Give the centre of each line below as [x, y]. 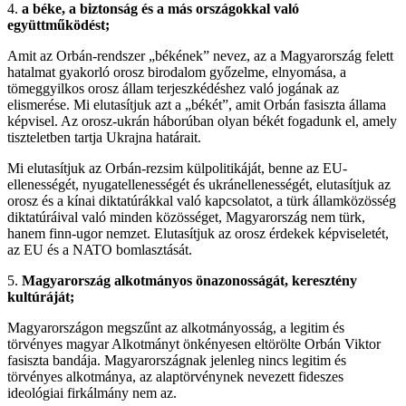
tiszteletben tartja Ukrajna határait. [104, 137]
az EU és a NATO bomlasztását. [100, 249]
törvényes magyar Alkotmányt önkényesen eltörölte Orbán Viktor [194, 343]
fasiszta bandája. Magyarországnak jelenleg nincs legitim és [179, 360]
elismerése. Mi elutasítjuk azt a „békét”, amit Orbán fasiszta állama [197, 104]
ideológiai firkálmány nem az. [92, 392]
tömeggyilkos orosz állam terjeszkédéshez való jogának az [173, 88]
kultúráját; [41, 296]
